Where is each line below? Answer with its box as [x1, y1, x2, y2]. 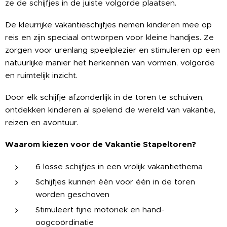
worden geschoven [35, 190, 109, 199]
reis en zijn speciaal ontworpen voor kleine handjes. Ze [5, 32, 214, 42]
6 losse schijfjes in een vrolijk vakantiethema [35, 162, 203, 171]
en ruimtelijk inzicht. [5, 70, 78, 80]
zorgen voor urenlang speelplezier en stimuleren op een [5, 45, 220, 55]
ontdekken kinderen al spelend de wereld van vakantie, [5, 105, 215, 115]
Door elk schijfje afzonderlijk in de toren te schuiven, [5, 92, 204, 102]
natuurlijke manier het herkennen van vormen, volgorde [5, 58, 215, 67]
